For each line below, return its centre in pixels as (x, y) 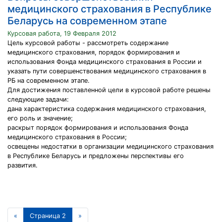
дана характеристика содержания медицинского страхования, (107, 109)
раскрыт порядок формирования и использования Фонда (98, 128)
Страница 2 (48, 216)
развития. (23, 165)
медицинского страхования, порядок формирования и (94, 52)
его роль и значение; (40, 118)
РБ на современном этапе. (49, 81)
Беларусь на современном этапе (87, 21)
